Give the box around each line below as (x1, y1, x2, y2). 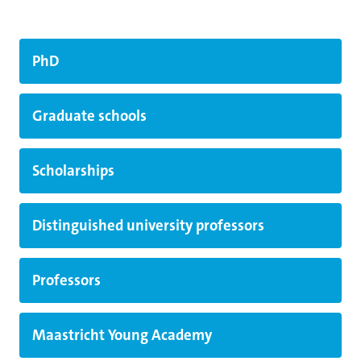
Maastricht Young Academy (32, 326, 212, 345)
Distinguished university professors (32, 216, 264, 235)
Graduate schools (32, 106, 147, 126)
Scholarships (32, 161, 114, 180)
